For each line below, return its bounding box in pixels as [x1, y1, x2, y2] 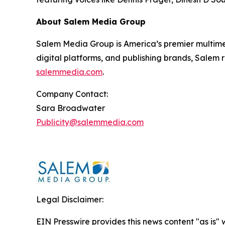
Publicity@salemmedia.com [36, 117, 144, 127]
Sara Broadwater [36, 102, 105, 113]
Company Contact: [36, 88, 108, 99]
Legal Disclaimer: [36, 194, 103, 204]
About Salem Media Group [36, 16, 146, 27]
